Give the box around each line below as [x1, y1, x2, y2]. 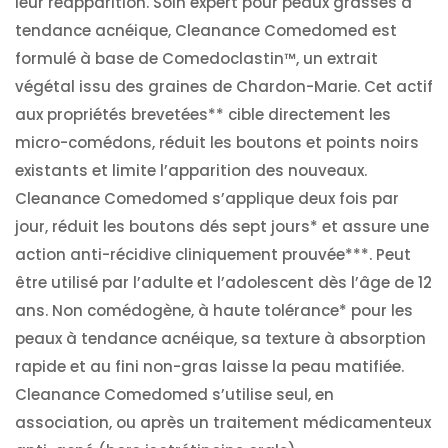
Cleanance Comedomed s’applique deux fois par [15, 188, 399, 209]
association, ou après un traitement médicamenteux [15, 412, 431, 433]
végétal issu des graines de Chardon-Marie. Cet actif [15, 76, 433, 97]
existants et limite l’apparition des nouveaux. [15, 160, 367, 181]
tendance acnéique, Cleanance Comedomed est [15, 20, 397, 41]
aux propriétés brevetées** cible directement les [15, 104, 391, 125]
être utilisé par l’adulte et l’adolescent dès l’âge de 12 [15, 272, 432, 293]
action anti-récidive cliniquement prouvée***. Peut [15, 244, 411, 265]
